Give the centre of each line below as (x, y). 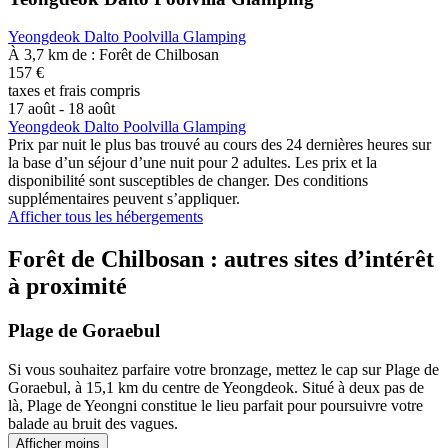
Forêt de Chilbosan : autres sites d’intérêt (221, 259)
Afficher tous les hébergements (105, 217)
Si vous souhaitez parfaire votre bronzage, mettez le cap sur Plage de (223, 369)
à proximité (67, 286)
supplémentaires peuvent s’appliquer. (124, 199)
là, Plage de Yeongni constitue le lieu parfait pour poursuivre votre (215, 405)
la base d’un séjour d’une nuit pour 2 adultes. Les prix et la (192, 163)
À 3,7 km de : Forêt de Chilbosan (113, 55)
